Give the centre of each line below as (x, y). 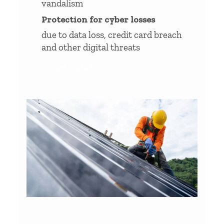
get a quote (76, 66)
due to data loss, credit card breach (112, 34)
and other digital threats (91, 47)
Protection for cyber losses (98, 19)
